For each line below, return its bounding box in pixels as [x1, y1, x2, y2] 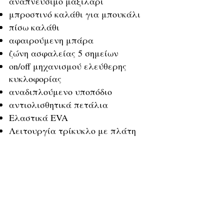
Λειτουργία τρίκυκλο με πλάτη [9, 124, 136, 136]
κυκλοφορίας [9, 72, 61, 84]
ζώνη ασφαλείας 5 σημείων [9, 47, 118, 59]
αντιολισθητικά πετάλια [9, 98, 108, 110]
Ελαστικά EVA [9, 111, 68, 123]
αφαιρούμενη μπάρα [9, 34, 93, 46]
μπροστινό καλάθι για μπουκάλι [9, 8, 140, 20]
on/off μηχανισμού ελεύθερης [9, 60, 126, 72]
